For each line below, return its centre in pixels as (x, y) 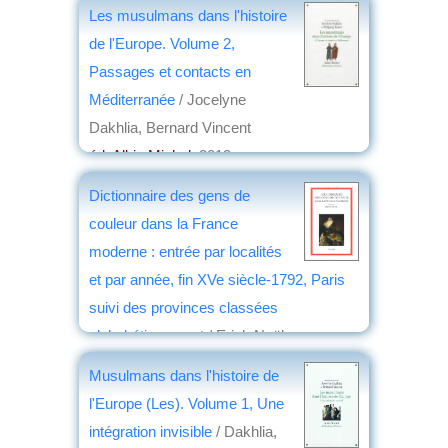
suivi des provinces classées (183, 307)
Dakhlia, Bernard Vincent (170, 127)
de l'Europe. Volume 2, (162, 43)
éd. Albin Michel (140, 155)
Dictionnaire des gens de (169, 195)
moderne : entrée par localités (185, 251)
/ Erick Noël (244, 335)
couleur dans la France (163, 223)
